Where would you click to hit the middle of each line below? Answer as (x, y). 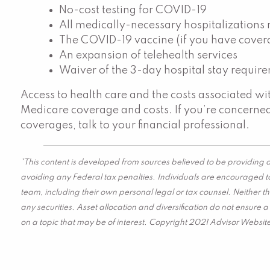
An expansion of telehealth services (149, 55)
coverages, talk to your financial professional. (135, 125)
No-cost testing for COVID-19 (133, 10)
